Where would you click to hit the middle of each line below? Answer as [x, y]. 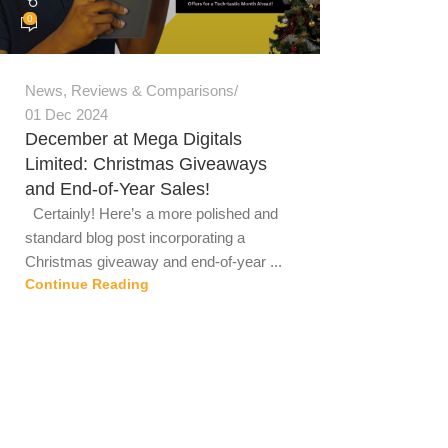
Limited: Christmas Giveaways [146, 164]
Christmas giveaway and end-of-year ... [153, 262]
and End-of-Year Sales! [117, 189]
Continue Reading [87, 285]
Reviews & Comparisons [152, 91]
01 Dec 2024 [66, 115]
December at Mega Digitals [133, 139]
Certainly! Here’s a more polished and [151, 214]
